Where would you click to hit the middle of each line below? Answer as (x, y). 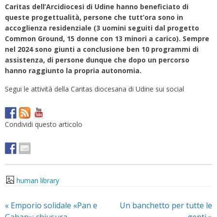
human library (38, 180)
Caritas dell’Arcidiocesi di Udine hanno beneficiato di (97, 6)
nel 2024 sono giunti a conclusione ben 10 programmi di (102, 49)
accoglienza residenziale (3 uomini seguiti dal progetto (102, 28)
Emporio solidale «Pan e (53, 206)
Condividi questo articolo (44, 124)
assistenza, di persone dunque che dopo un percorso (97, 60)
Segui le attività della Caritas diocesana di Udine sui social (94, 89)
